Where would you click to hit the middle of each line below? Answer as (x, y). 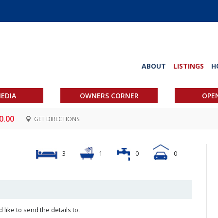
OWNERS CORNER (109, 96)
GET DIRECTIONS (56, 119)
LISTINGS (189, 66)
